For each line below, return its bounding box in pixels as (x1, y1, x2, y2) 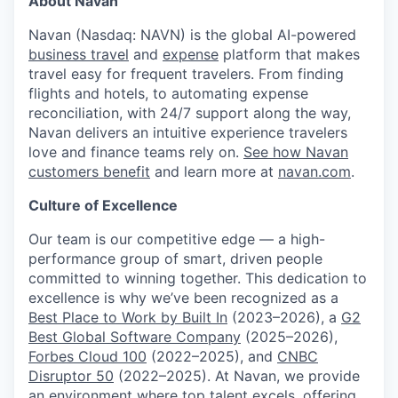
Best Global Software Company (28, 328, 241, 346)
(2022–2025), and (147, 347, 277, 365)
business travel (28, 45, 129, 63)
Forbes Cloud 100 (28, 347, 147, 365)
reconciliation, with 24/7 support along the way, (28, 104, 351, 122)
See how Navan (243, 143, 348, 161)
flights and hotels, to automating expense (28, 84, 308, 102)
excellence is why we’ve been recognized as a (28, 289, 338, 306)
